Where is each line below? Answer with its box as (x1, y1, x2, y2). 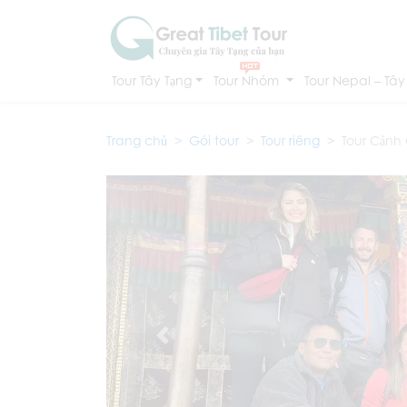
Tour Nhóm (213, 73, 283, 88)
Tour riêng (261, 133, 320, 148)
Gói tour (189, 133, 239, 148)
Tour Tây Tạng (112, 73, 192, 88)
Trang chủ (106, 133, 167, 148)
